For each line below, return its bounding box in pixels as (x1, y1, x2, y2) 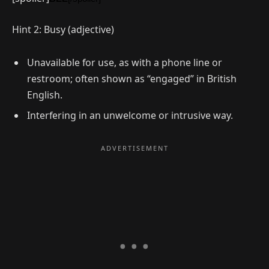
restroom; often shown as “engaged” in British (27, 72, 237, 86)
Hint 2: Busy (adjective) (12, 22, 114, 36)
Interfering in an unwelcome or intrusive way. (27, 109, 233, 122)
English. (27, 88, 62, 102)
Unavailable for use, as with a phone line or (27, 56, 222, 70)
